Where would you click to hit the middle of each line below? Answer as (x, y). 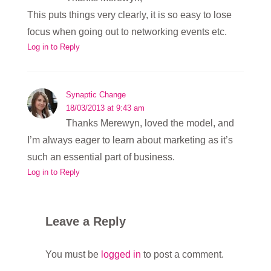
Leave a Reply (86, 221)
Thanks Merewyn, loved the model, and (150, 123)
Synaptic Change (96, 94)
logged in (121, 254)
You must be (73, 254)
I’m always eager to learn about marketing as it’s (130, 140)
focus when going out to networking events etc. (127, 31)
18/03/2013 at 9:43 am (105, 108)
